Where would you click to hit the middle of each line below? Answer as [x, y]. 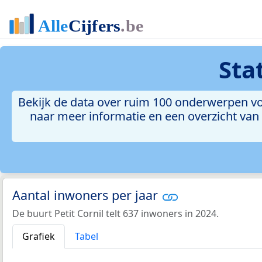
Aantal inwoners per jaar [87, 195]
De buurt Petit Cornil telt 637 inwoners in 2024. [116, 213]
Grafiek [39, 236]
